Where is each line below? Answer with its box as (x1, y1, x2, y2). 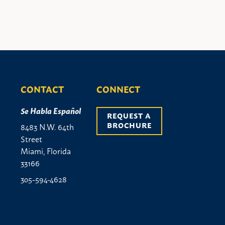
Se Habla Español (21, 103, 81, 117)
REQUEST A (107, 109, 152, 122)
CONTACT (21, 81, 64, 96)
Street (21, 132, 42, 145)
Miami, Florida (21, 144, 71, 157)
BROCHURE (107, 119, 152, 131)
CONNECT (96, 81, 140, 96)
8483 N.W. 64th (21, 120, 74, 133)
